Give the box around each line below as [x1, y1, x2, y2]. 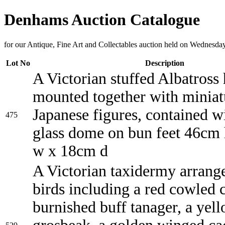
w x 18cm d [33, 142, 108, 160]
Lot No [6, 58, 30, 67]
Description [145, 58, 184, 67]
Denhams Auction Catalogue [4, 11, 200, 29]
